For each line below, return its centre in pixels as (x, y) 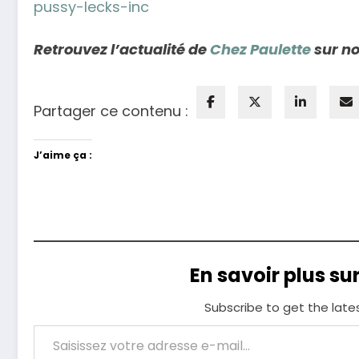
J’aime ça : (63, 155)
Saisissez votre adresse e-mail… (50, 324)
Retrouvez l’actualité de (122, 50)
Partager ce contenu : (111, 111)
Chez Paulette (260, 50)
